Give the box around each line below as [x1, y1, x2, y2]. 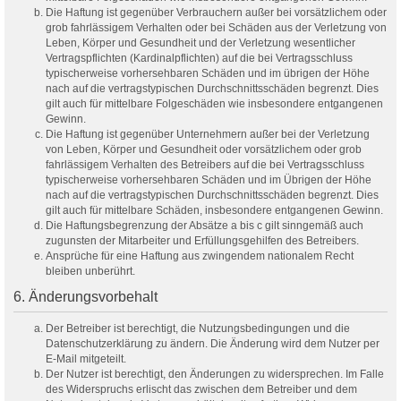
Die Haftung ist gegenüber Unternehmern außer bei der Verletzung [46, 128, 370, 141]
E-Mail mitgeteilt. [46, 352, 126, 365]
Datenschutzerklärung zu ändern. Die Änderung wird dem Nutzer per [46, 337, 380, 350]
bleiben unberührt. [46, 265, 135, 278]
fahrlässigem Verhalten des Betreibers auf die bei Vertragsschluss [46, 158, 364, 172]
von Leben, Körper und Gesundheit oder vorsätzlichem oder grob [46, 143, 362, 157]
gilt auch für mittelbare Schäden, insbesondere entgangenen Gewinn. [46, 204, 383, 218]
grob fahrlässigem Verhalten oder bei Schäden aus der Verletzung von [46, 21, 387, 35]
